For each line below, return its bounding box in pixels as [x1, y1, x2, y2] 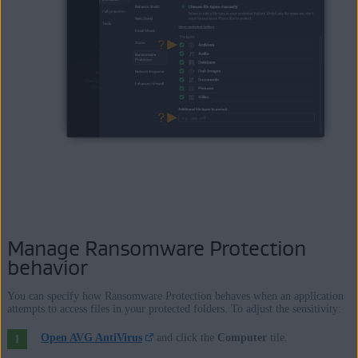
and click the [153, 331, 218, 344]
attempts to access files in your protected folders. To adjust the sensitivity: [6, 302, 341, 315]
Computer [217, 331, 268, 344]
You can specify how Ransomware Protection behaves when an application [6, 289, 344, 302]
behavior [6, 253, 87, 280]
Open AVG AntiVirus [40, 331, 142, 344]
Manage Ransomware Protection [6, 234, 306, 261]
